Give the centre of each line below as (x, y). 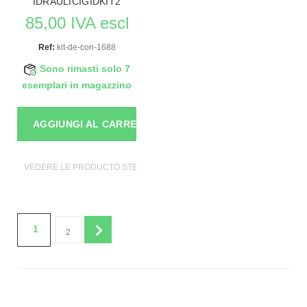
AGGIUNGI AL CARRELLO (95, 124)
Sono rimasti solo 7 (85, 69)
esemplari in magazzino (77, 86)
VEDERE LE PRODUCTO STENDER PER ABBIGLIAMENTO (136, 168)
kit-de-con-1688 (85, 48)
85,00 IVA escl (77, 23)
